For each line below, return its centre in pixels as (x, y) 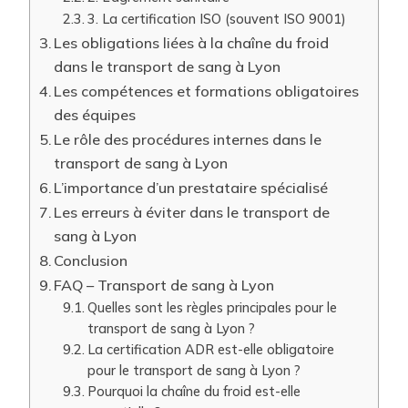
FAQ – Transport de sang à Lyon (164, 285)
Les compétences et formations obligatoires (207, 91)
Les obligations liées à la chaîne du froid (192, 43)
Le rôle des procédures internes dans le (188, 139)
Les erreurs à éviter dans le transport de (192, 212)
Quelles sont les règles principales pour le (212, 307)
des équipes (95, 115)
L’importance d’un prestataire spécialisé (191, 188)
